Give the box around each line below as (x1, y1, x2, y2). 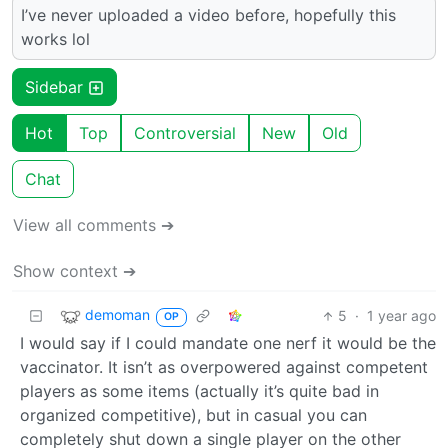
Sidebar (25, 77, 88, 98)
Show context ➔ (13, 261, 136, 282)
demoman (85, 306, 150, 324)
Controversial (134, 123, 236, 144)
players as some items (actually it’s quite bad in (20, 381, 379, 402)
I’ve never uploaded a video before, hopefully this (21, 5, 396, 26)
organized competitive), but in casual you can (20, 405, 367, 426)
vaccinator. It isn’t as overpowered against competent (20, 357, 428, 378)
